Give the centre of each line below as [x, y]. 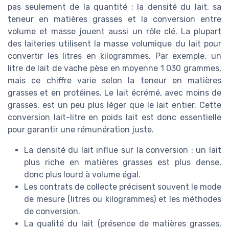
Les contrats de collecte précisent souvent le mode [123, 187]
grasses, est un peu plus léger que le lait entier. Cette [114, 105]
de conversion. [52, 211]
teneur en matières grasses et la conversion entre [114, 19]
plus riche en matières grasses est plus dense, [123, 162]
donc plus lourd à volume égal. [82, 174]
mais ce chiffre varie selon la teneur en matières [114, 80]
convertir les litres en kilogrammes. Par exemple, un [114, 56]
